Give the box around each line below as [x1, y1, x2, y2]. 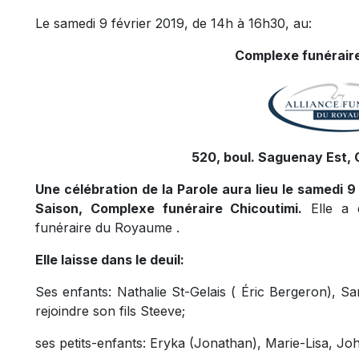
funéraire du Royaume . [35, 220, 179, 236]
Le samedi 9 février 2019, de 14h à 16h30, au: [35, 15, 312, 31]
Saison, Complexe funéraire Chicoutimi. [35, 200, 303, 216]
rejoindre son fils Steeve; [35, 303, 185, 319]
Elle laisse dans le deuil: [35, 252, 184, 268]
